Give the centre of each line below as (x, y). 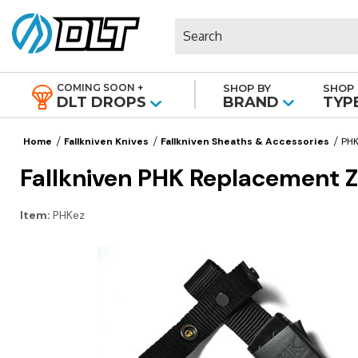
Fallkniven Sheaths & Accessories (245, 141)
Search (194, 26)
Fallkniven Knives (106, 141)
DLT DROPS (101, 102)
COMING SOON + (99, 88)
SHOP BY (247, 88)
